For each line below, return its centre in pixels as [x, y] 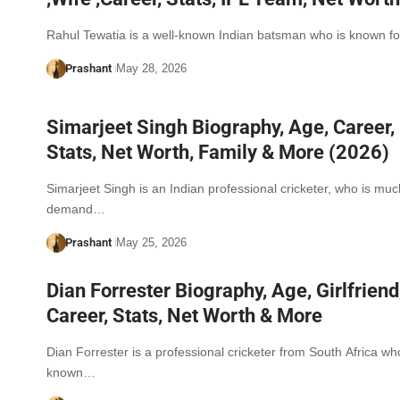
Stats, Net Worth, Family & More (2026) [218, 152]
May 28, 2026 [151, 69]
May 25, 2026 [151, 242]
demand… [76, 208]
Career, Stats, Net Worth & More [184, 315]
